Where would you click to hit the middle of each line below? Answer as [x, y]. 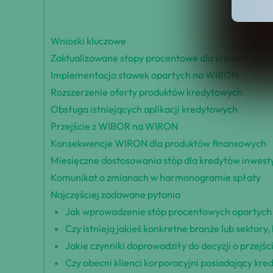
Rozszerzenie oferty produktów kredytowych [147, 92]
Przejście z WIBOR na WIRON [114, 126]
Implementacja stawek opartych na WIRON [144, 75]
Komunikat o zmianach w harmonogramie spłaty [156, 178]
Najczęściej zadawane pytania [115, 195]
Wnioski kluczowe [88, 41]
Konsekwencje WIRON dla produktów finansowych [158, 144]
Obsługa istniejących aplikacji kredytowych [144, 109]
